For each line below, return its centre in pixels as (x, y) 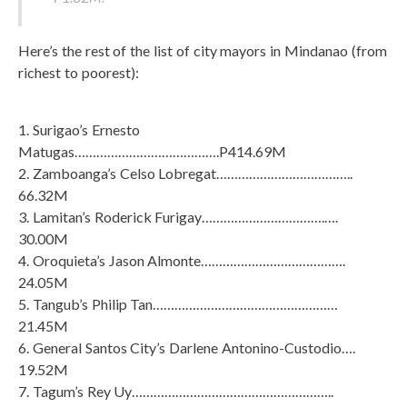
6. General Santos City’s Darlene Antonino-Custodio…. (187, 347)
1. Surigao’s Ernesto (79, 129)
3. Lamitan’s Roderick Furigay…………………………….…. (179, 216)
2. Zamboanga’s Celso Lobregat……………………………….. (186, 173)
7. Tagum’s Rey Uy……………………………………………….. (176, 391)
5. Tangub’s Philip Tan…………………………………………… (179, 303)
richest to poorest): (79, 72)
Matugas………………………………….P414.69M (152, 151)
